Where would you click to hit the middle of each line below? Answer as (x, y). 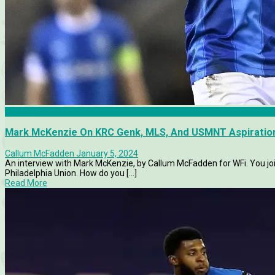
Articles (20, 111)
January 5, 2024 (107, 153)
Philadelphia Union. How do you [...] (71, 173)
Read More (26, 183)
